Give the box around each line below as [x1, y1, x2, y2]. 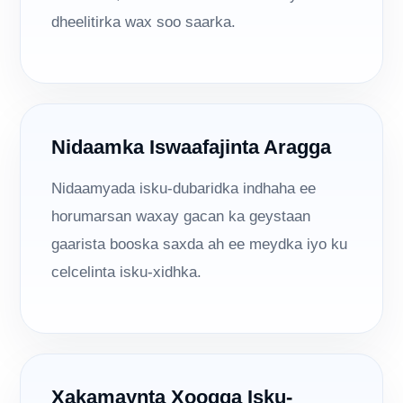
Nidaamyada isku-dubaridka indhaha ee [51, 180, 317, 198]
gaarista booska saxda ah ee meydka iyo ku [51, 236, 348, 254]
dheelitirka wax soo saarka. [51, 13, 237, 31]
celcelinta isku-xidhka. [51, 264, 202, 282]
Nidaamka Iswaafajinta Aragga [51, 136, 332, 159]
